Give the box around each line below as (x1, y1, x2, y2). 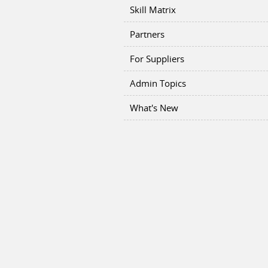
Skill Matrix (130, 4, 176, 16)
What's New (130, 102, 178, 114)
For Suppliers (130, 53, 184, 65)
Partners (130, 28, 165, 40)
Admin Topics (130, 77, 186, 89)
